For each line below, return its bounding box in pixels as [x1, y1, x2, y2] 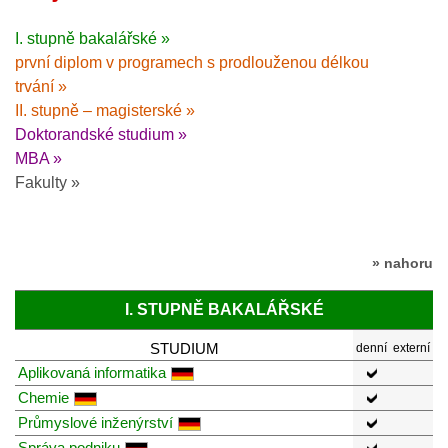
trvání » [15, 77, 67, 95]
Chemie [18, 388, 69, 406]
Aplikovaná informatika [18, 363, 166, 381]
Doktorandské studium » [15, 125, 187, 143]
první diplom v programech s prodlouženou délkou [15, 53, 369, 71]
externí [393, 340, 430, 355]
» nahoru [372, 254, 433, 271]
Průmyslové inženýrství [18, 413, 173, 431]
